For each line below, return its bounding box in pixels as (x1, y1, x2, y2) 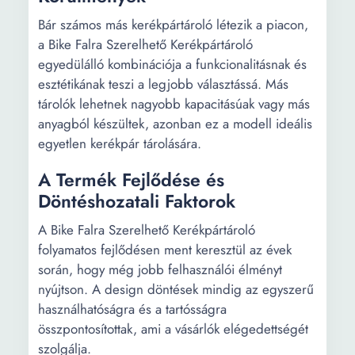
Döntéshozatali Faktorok (38, 188, 235, 215)
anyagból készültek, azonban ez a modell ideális (38, 114, 312, 133)
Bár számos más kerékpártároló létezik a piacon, (38, 15, 308, 34)
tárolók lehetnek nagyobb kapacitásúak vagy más (38, 94, 310, 113)
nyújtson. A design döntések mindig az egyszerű (38, 280, 314, 299)
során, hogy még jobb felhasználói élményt (38, 260, 282, 279)
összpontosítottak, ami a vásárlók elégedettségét (38, 319, 308, 338)
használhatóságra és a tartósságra (38, 300, 227, 319)
